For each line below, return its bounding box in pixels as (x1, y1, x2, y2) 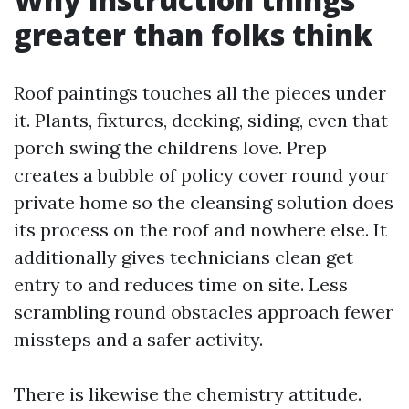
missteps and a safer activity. (14, 328, 263, 351)
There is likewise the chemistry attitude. (14, 383, 362, 405)
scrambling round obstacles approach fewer (14, 300, 393, 323)
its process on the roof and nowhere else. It (14, 218, 387, 241)
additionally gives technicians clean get (14, 246, 353, 268)
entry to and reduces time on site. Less (14, 273, 348, 296)
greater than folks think (14, 15, 372, 54)
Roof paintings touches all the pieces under (14, 81, 386, 104)
